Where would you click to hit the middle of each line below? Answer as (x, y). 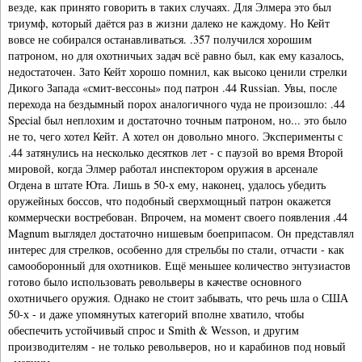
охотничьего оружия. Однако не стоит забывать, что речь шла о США (178, 298)
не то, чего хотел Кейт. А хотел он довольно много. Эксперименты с (175, 137)
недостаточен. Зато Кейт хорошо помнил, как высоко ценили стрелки (178, 72)
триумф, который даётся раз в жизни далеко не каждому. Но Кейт (169, 23)
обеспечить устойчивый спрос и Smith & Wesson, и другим (154, 330)
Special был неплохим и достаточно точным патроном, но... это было (177, 120)
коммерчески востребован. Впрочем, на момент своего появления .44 (178, 217)
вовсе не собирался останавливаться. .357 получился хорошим (160, 40)
